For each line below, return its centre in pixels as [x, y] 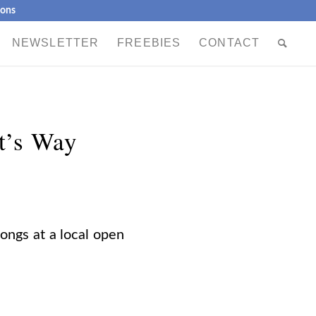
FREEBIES [149, 43]
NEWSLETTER [55, 43]
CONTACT [229, 43]
